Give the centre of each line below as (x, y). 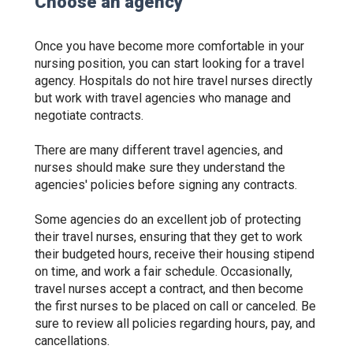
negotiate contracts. (89, 115)
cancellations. (75, 341)
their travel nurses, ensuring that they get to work (169, 237)
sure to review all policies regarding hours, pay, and (175, 323)
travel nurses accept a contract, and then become (169, 289)
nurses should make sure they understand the (160, 167)
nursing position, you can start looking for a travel (169, 63)
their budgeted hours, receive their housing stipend (175, 254)
